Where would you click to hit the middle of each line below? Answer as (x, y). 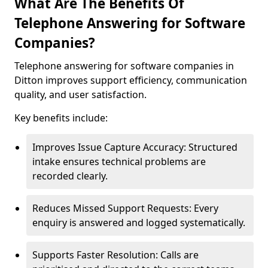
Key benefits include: (61, 118)
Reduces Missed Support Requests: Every (125, 208)
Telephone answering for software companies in (124, 66)
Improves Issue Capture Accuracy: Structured (135, 147)
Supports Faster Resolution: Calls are (115, 255)
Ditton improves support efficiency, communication (131, 80)
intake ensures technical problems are (119, 162)
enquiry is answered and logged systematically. (139, 223)
